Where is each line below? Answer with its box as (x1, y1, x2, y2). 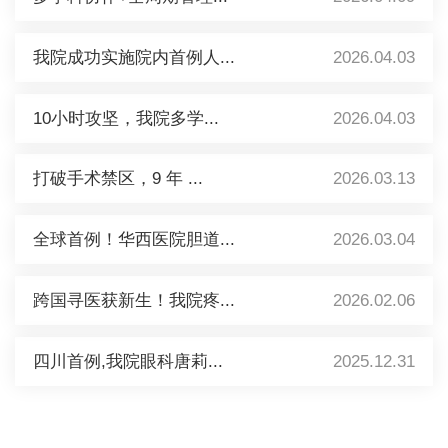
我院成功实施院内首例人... (32, 47, 235, 67)
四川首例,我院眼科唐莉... (32, 351, 223, 371)
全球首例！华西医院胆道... (32, 230, 235, 250)
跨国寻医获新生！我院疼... (32, 291, 235, 311)
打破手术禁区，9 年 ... (32, 169, 203, 189)
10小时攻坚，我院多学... (32, 108, 219, 128)
